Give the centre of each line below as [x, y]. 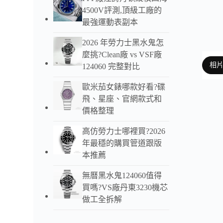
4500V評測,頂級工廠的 [122, 10]
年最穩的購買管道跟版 [122, 143]
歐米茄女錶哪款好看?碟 [124, 87]
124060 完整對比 [111, 66]
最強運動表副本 [110, 22]
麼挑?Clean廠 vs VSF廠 [122, 54]
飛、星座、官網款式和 [122, 99]
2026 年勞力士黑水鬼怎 [123, 42]
